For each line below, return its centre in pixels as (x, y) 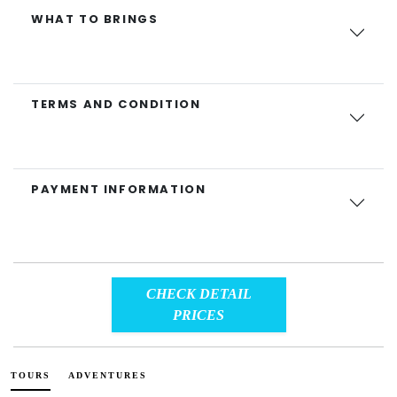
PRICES (198, 315)
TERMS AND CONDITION (116, 105)
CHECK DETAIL (172, 294)
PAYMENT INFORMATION (119, 190)
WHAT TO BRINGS (95, 19)
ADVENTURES (108, 376)
